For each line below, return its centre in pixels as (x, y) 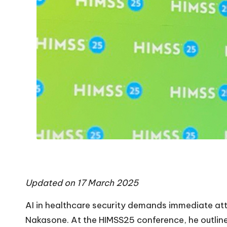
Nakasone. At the (62, 220)
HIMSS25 (117, 220)
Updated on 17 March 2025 (82, 183)
